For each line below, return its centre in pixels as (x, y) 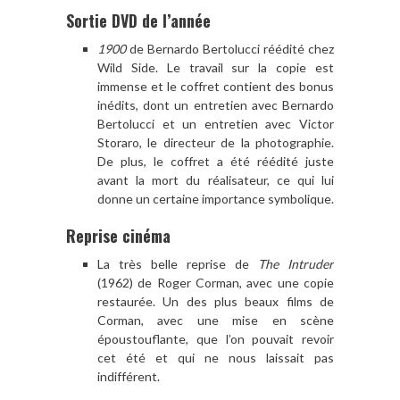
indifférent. (129, 376)
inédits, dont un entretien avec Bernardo (216, 104)
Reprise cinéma (118, 235)
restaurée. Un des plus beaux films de (216, 301)
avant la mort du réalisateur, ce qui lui (216, 179)
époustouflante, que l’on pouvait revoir (216, 338)
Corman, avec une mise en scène (216, 320)
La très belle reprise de (178, 263)
